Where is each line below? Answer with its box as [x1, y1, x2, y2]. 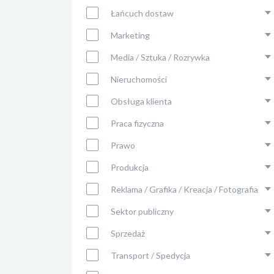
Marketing [111, 30, 150, 40]
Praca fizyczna [111, 118, 164, 128]
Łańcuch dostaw [111, 8, 174, 18]
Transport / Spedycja [111, 250, 190, 261]
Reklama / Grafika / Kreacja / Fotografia [111, 184, 258, 194]
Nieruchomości [111, 74, 167, 84]
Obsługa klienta [111, 96, 172, 106]
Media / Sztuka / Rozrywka [111, 52, 210, 62]
